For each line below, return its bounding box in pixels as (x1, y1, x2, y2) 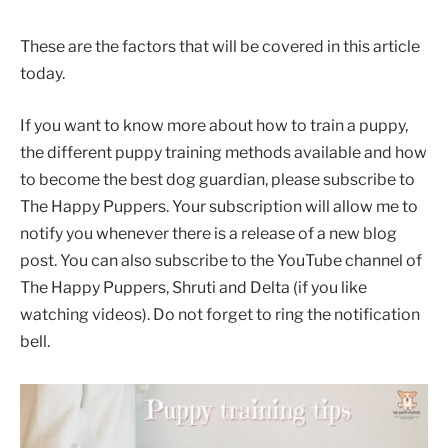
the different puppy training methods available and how (20, 142, 427, 162)
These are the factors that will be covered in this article (20, 37, 420, 57)
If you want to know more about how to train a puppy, (20, 115, 408, 135)
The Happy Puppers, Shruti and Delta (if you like (20, 277, 367, 297)
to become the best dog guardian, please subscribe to (20, 169, 415, 189)
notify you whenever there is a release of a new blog (20, 223, 397, 243)
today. (20, 64, 65, 84)
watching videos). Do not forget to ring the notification (20, 304, 420, 324)
